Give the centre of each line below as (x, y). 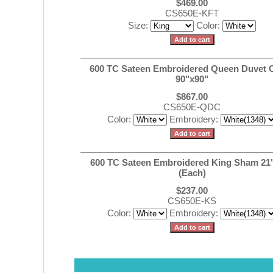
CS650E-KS (192, 201)
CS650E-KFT (192, 13)
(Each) (192, 173)
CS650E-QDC (192, 107)
